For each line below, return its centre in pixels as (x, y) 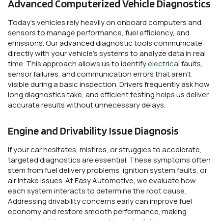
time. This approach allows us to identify (78, 63)
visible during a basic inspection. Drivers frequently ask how (109, 84)
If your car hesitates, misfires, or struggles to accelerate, (105, 149)
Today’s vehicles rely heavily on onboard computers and (105, 22)
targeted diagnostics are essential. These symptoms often (109, 160)
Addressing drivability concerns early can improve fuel (100, 201)
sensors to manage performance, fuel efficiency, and (99, 32)
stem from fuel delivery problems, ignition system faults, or (108, 170)
